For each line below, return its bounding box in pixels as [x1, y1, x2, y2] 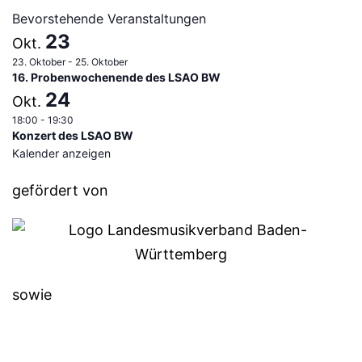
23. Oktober [12, 55, 65, 68]
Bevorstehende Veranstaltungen [12, 10, 206, 27]
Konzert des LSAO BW [12, 128, 133, 142]
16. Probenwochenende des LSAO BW [12, 69, 221, 84]
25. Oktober [75, 55, 128, 68]
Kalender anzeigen [12, 145, 111, 160]
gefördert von [12, 181, 108, 199]
